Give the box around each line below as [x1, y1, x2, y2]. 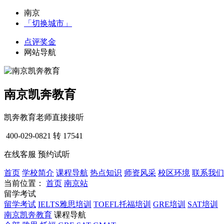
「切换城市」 [24, 19, 72, 27]
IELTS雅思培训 [38, 199, 91, 208]
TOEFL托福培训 [93, 199, 151, 208]
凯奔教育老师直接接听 [4, 112, 84, 121]
